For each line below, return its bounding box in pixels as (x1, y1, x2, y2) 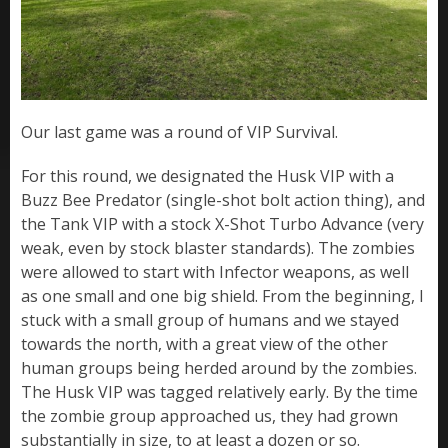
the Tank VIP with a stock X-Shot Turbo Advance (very (21, 212, 424, 235)
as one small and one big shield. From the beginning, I (21, 284, 424, 307)
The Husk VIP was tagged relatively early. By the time (21, 380, 418, 403)
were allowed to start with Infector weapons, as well (21, 260, 409, 283)
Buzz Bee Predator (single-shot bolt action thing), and (21, 188, 425, 211)
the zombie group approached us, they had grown (21, 404, 398, 427)
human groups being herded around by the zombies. (21, 356, 417, 379)
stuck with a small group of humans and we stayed (21, 308, 399, 331)
